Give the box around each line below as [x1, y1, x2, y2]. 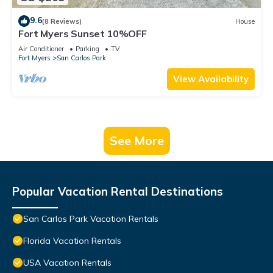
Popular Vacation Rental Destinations [12, 184, 223, 199]
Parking [76, 44, 99, 54]
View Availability [173, 73, 249, 85]
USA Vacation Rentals [23, 257, 112, 269]
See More [109, 133, 164, 149]
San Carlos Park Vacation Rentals [23, 213, 158, 225]
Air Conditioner [18, 44, 64, 54]
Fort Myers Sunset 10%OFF [18, 27, 147, 40]
